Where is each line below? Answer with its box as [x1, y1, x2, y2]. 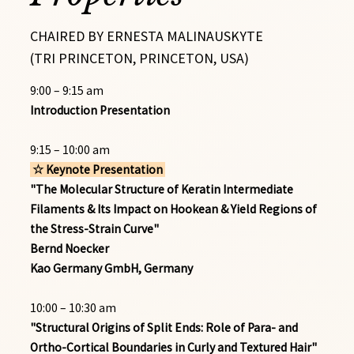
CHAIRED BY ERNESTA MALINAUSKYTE [30, 27, 263, 46]
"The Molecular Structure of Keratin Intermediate [30, 181, 293, 197]
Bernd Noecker [30, 240, 109, 256]
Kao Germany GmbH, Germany [30, 260, 193, 276]
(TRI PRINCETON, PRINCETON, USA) [30, 49, 249, 68]
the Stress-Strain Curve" [30, 220, 159, 236]
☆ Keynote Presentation [30, 161, 165, 177]
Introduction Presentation [30, 102, 170, 118]
